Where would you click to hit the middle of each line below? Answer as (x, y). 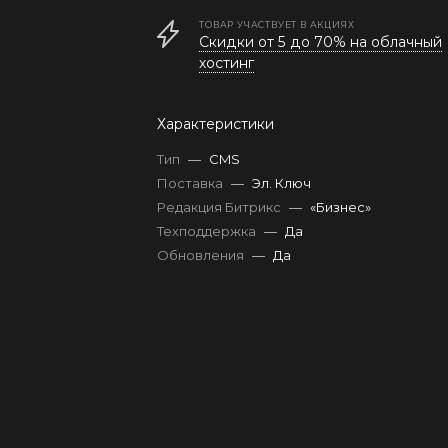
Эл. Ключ (282, 183)
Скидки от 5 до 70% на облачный (321, 42)
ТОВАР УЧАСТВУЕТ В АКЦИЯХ (277, 24)
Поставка (192, 183)
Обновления (202, 255)
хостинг (227, 63)
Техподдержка (208, 231)
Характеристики (216, 124)
